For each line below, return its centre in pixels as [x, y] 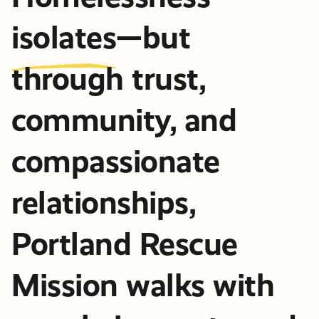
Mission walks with [143, 285]
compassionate [116, 161]
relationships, [104, 202]
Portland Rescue [125, 244]
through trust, [109, 78]
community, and [124, 120]
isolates [64, 37]
